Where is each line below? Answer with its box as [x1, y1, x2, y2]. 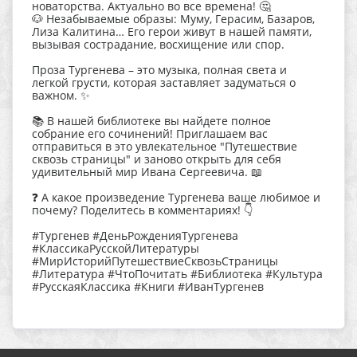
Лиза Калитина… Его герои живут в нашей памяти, [32, 23, 312, 39]
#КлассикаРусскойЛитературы [32, 240, 199, 256]
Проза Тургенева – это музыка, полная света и [32, 61, 287, 77]
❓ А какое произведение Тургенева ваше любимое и [32, 189, 320, 205]
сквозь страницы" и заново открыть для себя [32, 151, 281, 167]
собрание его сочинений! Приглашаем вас [32, 125, 268, 141]
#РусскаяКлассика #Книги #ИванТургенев [32, 278, 264, 294]
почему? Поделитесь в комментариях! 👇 [32, 202, 253, 218]
